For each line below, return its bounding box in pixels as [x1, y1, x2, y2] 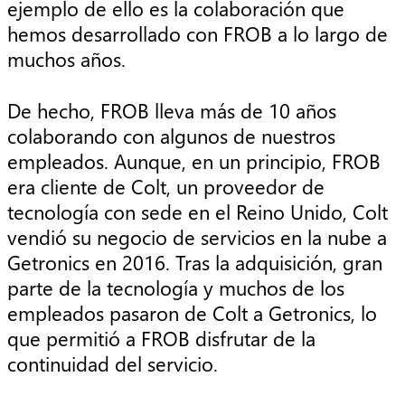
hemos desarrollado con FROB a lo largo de [7, 19, 388, 47]
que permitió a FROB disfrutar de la [7, 324, 316, 352]
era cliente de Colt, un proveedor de [7, 172, 325, 200]
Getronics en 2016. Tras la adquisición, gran [7, 248, 382, 276]
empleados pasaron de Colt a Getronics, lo [7, 298, 377, 326]
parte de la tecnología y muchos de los [7, 273, 344, 301]
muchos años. [7, 44, 131, 72]
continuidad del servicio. [7, 349, 223, 377]
